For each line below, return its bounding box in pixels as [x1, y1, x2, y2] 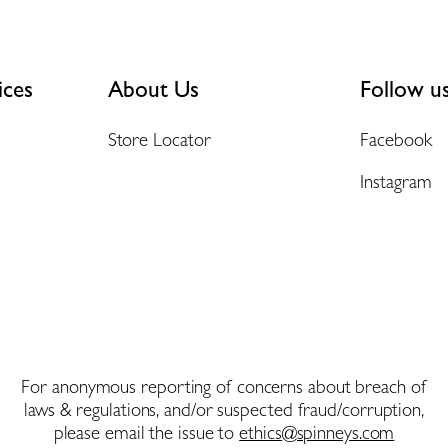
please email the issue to [53, 420, 240, 443]
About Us [107, 74, 199, 102]
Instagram [360, 169, 432, 192]
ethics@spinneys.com [239, 420, 395, 443]
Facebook [360, 127, 432, 150]
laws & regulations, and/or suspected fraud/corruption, [24, 397, 424, 420]
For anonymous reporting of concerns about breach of [21, 374, 427, 397]
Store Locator [107, 127, 211, 150]
